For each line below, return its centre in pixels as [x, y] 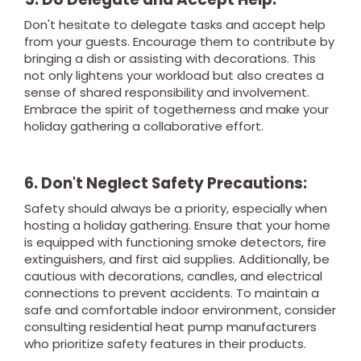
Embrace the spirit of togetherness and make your [176, 109]
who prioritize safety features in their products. [165, 344]
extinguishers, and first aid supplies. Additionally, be [177, 259]
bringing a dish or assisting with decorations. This [170, 58]
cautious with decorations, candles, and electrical [173, 276]
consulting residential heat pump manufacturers [170, 327]
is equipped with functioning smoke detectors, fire [175, 242]
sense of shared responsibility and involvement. [167, 92]
